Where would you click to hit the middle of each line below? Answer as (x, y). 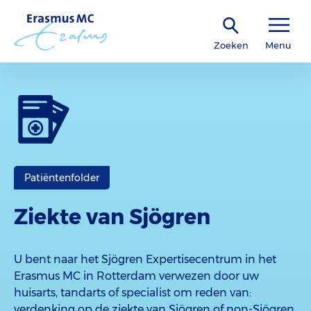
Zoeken (231, 45)
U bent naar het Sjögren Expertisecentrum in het (145, 259)
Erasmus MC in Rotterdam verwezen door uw (136, 276)
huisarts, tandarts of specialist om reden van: (133, 293)
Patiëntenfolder (62, 178)
